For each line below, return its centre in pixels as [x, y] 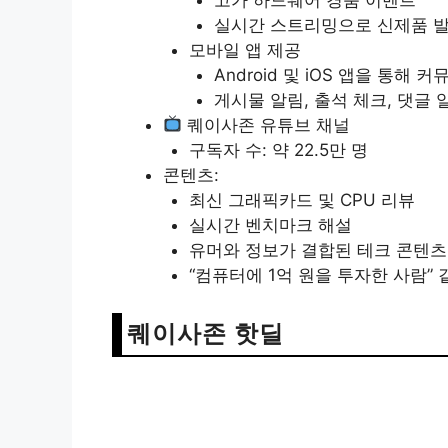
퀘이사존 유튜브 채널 [266, 124]
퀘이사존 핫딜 [205, 334]
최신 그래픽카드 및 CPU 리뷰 [301, 199]
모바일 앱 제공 [244, 49]
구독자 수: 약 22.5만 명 [278, 149]
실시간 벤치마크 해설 [270, 224]
